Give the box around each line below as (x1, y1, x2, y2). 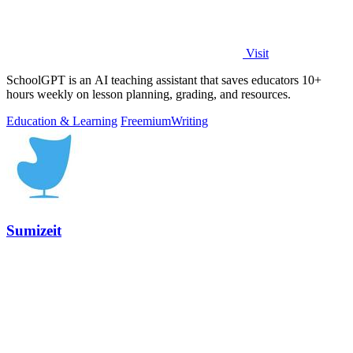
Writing (171, 114, 208, 128)
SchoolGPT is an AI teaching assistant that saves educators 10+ (6, 73, 321, 87)
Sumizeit (6, 222, 61, 240)
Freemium (121, 114, 171, 128)
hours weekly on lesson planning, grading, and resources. (6, 87, 291, 102)
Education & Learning (6, 114, 117, 128)
